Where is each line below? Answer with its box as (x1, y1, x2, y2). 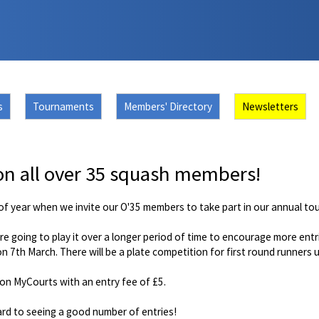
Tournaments (33, 99, 94, 113)
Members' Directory (124, 99, 212, 113)
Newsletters (242, 99, 298, 113)
